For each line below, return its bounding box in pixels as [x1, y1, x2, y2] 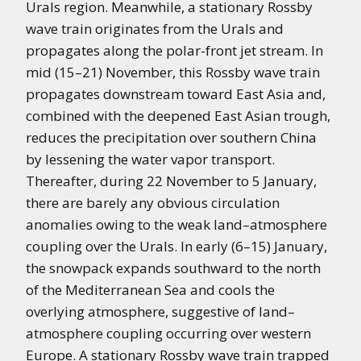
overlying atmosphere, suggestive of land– [26, 302, 295, 321]
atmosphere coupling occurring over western [26, 324, 311, 342]
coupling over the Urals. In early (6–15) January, [26, 237, 327, 255]
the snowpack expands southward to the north [26, 259, 321, 277]
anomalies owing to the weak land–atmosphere [26, 215, 327, 234]
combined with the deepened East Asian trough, [26, 106, 330, 125]
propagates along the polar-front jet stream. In [26, 41, 323, 60]
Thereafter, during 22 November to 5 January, [26, 172, 317, 190]
